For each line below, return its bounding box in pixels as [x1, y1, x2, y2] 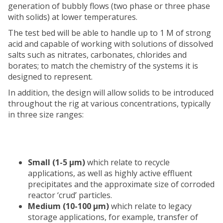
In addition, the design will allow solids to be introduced [8, 87, 214, 99]
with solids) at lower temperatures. [8, 11, 139, 23]
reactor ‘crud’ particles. [28, 190, 112, 201]
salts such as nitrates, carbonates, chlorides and [8, 49, 187, 61]
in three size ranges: [8, 109, 84, 120]
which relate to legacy [111, 201, 192, 212]
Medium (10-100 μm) [28, 201, 111, 212]
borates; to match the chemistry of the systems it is [8, 60, 198, 72]
